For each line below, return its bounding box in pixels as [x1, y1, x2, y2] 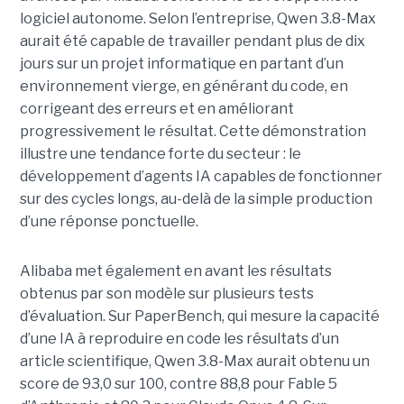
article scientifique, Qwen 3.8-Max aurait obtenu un [19, 352, 370, 370]
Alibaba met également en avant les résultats [19, 262, 332, 280]
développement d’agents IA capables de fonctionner [19, 167, 382, 185]
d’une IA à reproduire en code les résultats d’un [19, 329, 339, 347]
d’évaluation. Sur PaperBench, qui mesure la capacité [19, 307, 380, 325]
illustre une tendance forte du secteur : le [19, 144, 301, 162]
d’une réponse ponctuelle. [19, 212, 198, 230]
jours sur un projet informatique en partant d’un [19, 54, 344, 72]
